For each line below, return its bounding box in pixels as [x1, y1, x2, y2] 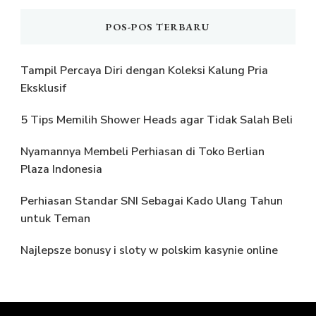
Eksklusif [20, 80, 66, 97]
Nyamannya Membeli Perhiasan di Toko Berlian [20, 144, 265, 160]
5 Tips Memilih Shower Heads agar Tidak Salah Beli [20, 112, 293, 128]
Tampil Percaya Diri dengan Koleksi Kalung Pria [20, 63, 268, 79]
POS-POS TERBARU [106, 20, 210, 34]
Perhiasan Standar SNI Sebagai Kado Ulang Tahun [20, 193, 283, 209]
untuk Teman [20, 211, 93, 227]
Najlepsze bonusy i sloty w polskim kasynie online [20, 243, 278, 259]
